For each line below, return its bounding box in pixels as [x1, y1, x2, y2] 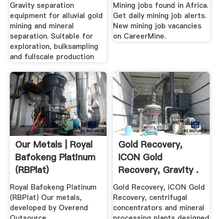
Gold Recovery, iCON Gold [113, 182, 205, 192]
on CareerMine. [113, 31, 166, 42]
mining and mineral [9, 21, 74, 31]
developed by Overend [9, 202, 88, 213]
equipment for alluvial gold [9, 11, 103, 21]
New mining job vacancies [113, 21, 202, 31]
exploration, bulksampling [9, 42, 98, 52]
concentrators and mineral [113, 202, 205, 213]
